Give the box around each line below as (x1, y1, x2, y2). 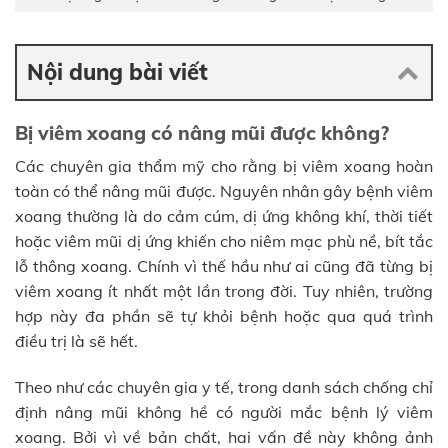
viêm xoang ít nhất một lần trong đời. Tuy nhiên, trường (15, 281, 433, 302)
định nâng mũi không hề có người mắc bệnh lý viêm (15, 401, 433, 422)
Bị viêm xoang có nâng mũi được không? (15, 120, 389, 145)
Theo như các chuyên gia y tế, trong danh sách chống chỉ (15, 376, 433, 397)
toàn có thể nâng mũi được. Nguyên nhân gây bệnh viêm (15, 181, 433, 202)
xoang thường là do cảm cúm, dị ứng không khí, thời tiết (15, 206, 433, 227)
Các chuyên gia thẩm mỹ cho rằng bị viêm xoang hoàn (15, 156, 433, 177)
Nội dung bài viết (27, 57, 208, 86)
